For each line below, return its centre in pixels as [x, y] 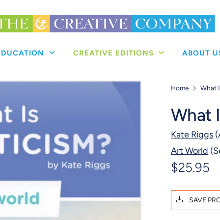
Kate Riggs [192, 135]
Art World [190, 151]
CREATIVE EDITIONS [114, 53]
